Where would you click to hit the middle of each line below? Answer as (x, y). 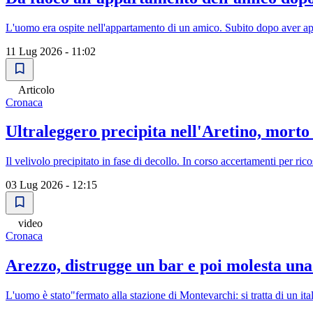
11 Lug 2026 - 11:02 (51, 51)
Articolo (36, 89)
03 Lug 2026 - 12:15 (51, 185)
